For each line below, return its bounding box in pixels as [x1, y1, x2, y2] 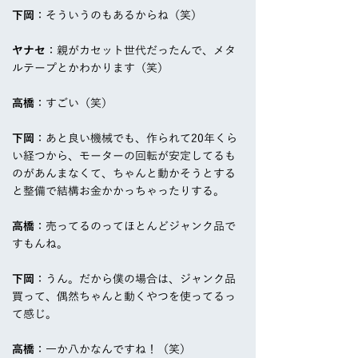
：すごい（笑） [34, 97, 113, 109]
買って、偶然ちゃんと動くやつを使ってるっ [12, 291, 236, 303]
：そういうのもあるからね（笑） [34, 10, 202, 22]
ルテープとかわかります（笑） [12, 62, 169, 74]
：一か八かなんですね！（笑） [34, 344, 191, 356]
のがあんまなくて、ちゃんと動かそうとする [12, 168, 236, 180]
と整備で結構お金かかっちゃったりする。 [12, 185, 225, 197]
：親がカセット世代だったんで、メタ [46, 45, 236, 57]
